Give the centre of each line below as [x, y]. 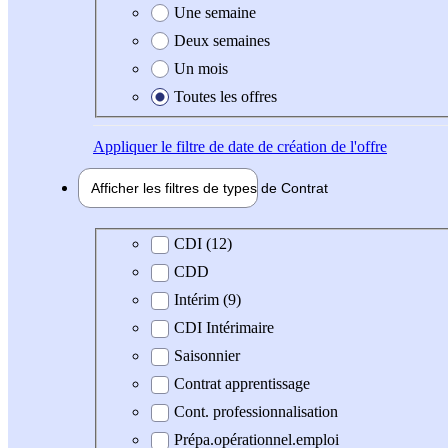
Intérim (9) [207, 300]
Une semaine [215, 12]
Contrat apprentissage [242, 384]
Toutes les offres [225, 96]
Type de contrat [157, 243]
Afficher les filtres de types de [186, 187]
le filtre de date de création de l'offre [272, 146]
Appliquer [125, 146]
